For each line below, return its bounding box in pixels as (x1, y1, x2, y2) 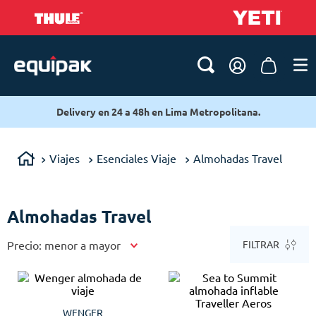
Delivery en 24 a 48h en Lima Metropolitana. (56, 105, 260, 118)
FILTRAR (243, 238, 279, 251)
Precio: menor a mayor (7, 238, 121, 253)
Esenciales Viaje (97, 151, 176, 166)
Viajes (49, 151, 80, 166)
